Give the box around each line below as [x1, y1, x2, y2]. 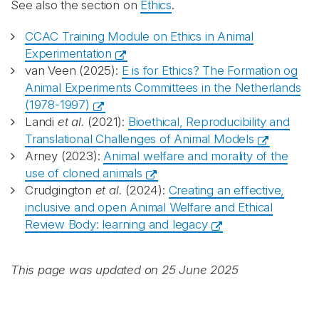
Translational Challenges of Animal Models [25, 132, 254, 146]
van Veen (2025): [25, 63, 122, 78]
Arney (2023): [25, 149, 104, 163]
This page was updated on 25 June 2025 [11, 263, 239, 277]
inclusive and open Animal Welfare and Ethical [25, 200, 273, 214]
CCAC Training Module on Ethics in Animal [25, 29, 253, 43]
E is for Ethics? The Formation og [121, 63, 298, 78]
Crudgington [25, 183, 95, 197]
